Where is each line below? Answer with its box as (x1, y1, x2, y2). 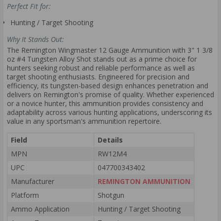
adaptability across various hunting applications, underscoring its (7, 107, 212, 117)
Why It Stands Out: (7, 35, 64, 44)
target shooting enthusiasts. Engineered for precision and (7, 72, 189, 81)
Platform (11, 190, 39, 200)
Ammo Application (11, 204, 70, 214)
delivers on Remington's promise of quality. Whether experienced (7, 89, 214, 99)
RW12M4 (98, 148, 127, 158)
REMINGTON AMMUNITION (98, 176, 190, 186)
